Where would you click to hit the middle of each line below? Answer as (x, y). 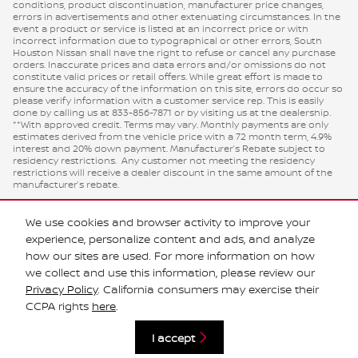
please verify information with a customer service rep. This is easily (168, 100)
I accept (173, 337)
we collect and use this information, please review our (170, 272)
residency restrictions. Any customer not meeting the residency (164, 160)
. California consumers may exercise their (208, 289)
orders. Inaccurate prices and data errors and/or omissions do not (169, 64)
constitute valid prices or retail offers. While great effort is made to (168, 76)
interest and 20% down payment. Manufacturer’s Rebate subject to (169, 148)
